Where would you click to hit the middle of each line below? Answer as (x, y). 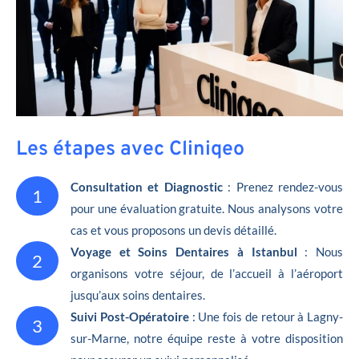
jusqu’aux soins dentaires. (138, 294)
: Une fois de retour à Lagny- (267, 316)
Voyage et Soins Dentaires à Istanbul (184, 251)
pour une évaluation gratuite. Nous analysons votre (207, 208)
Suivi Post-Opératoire (131, 316)
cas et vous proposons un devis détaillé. (173, 230)
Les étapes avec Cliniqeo (130, 149)
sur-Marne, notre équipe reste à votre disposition (207, 338)
